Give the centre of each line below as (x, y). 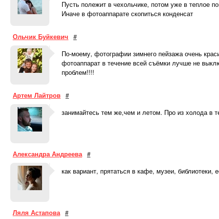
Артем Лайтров (37, 95)
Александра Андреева (47, 154)
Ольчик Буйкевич (41, 36)
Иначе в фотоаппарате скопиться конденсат (127, 13)
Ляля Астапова (36, 212)
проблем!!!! (78, 72)
